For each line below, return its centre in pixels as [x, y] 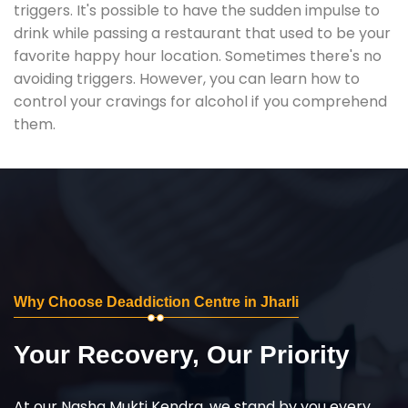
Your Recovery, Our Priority [182, 354]
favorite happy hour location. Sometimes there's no [198, 56]
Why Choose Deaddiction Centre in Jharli [156, 301]
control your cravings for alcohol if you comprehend [200, 101]
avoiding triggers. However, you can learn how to [187, 78]
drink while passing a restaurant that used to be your [202, 33]
